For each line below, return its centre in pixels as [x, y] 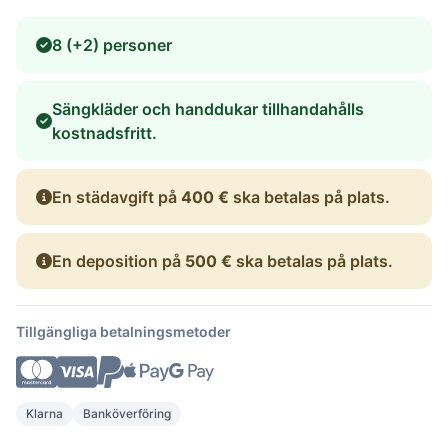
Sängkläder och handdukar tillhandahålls [208, 108]
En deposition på [118, 260]
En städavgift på [116, 196]
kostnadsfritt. [104, 132]
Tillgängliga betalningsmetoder [123, 331]
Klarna [44, 413]
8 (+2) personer [112, 44]
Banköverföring [127, 413]
